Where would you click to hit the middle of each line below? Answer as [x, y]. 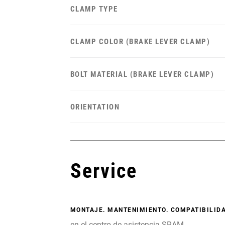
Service [103, 171]
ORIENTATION [95, 107]
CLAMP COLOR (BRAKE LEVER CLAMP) [140, 42]
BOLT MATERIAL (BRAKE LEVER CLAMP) [142, 74]
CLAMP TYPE [94, 9]
